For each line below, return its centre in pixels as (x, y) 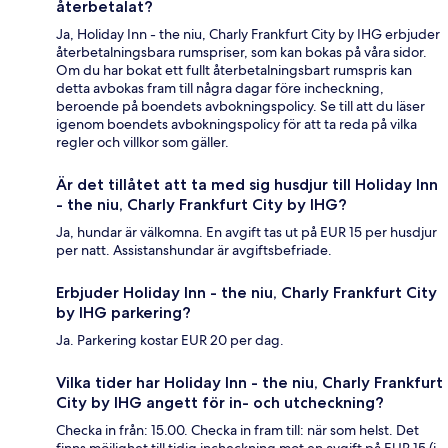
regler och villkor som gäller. (142, 142)
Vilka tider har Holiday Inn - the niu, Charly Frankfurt (249, 383)
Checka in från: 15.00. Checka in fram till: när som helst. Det (237, 430)
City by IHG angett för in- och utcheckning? (220, 403)
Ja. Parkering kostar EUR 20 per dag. (170, 340)
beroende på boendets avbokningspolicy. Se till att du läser (240, 106)
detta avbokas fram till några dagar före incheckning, (220, 88)
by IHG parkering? (123, 313)
